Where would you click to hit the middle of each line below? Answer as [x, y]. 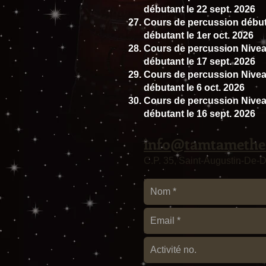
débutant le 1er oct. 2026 [199, 35]
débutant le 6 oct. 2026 [194, 87]
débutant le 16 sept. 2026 [199, 113]
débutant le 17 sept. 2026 [199, 61]
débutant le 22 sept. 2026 [199, 9]
